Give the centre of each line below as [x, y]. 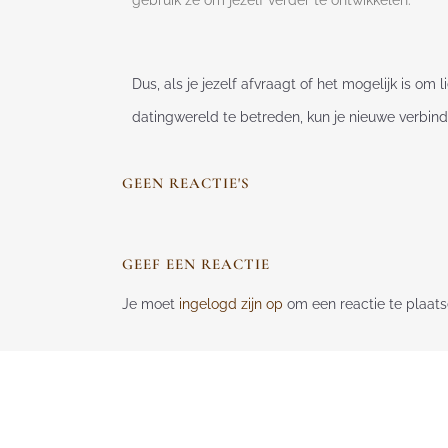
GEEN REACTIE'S [186, 183]
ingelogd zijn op [231, 304]
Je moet [150, 304]
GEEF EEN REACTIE [196, 264]
